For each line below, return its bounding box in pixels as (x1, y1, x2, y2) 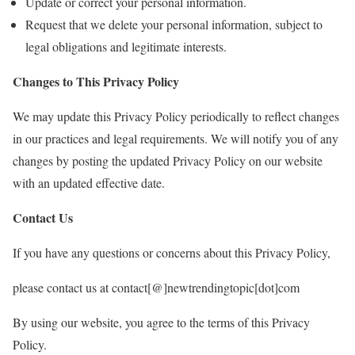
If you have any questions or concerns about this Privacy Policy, (13, 244, 330, 261)
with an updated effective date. (13, 174, 165, 191)
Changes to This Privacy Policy (13, 72, 179, 90)
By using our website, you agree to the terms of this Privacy (13, 314, 310, 330)
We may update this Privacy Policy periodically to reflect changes (13, 108, 339, 124)
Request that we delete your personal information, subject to (25, 16, 323, 32)
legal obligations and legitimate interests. (25, 38, 227, 55)
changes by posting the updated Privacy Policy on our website (13, 152, 323, 169)
